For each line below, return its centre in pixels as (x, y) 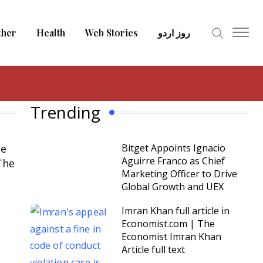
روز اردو (174, 33)
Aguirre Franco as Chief (173, 161)
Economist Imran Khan (171, 237)
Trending (65, 112)
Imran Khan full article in (176, 211)
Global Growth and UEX (173, 187)
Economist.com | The (168, 224)
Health (50, 33)
